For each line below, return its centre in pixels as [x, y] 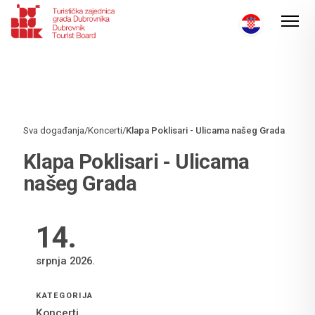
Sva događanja [53, 130]
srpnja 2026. [66, 261]
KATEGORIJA [65, 295]
